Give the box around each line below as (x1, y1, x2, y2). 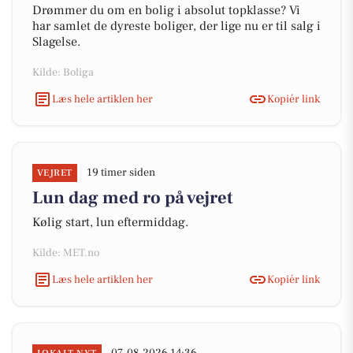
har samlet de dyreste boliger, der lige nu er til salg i (32, 18, 321, 34)
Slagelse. (32, 34, 80, 50)
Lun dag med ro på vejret (32, 187, 233, 209)
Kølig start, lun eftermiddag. (32, 214, 188, 230)
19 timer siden (86, 165, 155, 180)
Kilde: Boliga (32, 65, 94, 80)
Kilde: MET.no (32, 246, 99, 260)
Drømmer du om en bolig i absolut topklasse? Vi (32, 2, 300, 18)
